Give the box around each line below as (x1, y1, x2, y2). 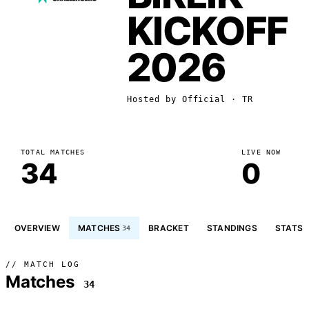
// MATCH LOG (6, 260, 80, 270)
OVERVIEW (14, 223, 60, 233)
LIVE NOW (241, 148, 281, 156)
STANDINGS (206, 223, 257, 233)
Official (181, 94, 226, 104)
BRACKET (148, 223, 189, 233)
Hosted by (127, 94, 182, 104)
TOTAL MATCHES (21, 148, 86, 156)
